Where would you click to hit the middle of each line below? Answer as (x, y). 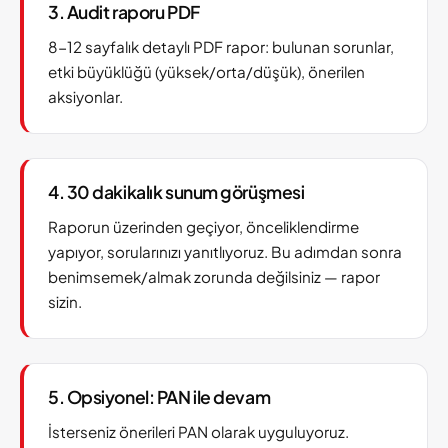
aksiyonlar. (85, 96)
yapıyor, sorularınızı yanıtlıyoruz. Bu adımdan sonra (225, 251)
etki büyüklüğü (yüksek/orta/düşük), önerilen (206, 71)
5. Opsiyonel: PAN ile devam (159, 397)
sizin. (65, 301)
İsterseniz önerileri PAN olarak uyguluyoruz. (198, 431)
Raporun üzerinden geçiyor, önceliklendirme (203, 226)
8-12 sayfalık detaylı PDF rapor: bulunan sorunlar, (221, 46)
